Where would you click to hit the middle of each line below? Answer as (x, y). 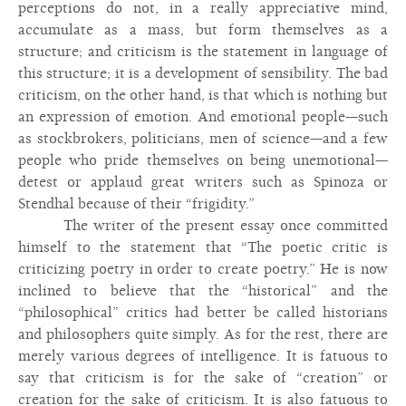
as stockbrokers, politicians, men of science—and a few (203, 139)
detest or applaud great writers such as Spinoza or (203, 182)
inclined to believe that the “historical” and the (203, 291)
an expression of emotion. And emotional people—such (203, 117)
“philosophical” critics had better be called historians (203, 313)
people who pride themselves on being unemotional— (203, 160)
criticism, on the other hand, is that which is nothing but (203, 95)
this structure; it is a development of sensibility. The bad (203, 73)
